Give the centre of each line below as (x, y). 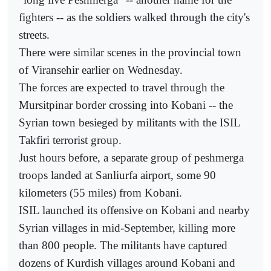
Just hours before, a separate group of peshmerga (131, 158)
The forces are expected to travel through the (122, 88)
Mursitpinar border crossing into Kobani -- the (126, 105)
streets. (34, 35)
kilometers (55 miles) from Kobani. (100, 193)
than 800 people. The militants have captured (123, 246)
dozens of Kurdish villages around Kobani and (127, 263)
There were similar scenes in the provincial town (130, 53)
